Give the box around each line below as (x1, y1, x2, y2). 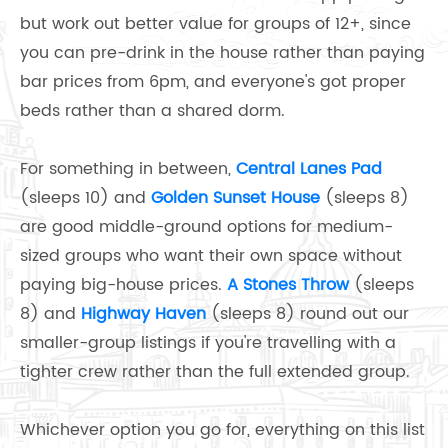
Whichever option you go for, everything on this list (20, 417, 425, 444)
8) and (20, 301, 81, 328)
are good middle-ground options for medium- (20, 214, 393, 241)
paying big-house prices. (20, 272, 227, 299)
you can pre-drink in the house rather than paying (20, 40, 425, 67)
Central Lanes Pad (236, 156, 382, 183)
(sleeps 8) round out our (206, 301, 409, 328)
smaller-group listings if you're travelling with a (20, 330, 396, 357)
